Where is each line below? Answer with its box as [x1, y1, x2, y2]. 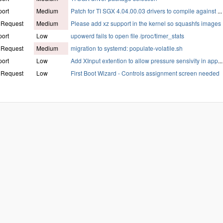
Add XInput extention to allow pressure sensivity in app [71, 56, 218, 65]
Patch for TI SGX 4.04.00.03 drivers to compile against [71, 6, 218, 15]
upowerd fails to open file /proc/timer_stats [71, 31, 184, 40]
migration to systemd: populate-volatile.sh [71, 44, 183, 53]
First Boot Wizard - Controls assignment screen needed [71, 69, 220, 78]
